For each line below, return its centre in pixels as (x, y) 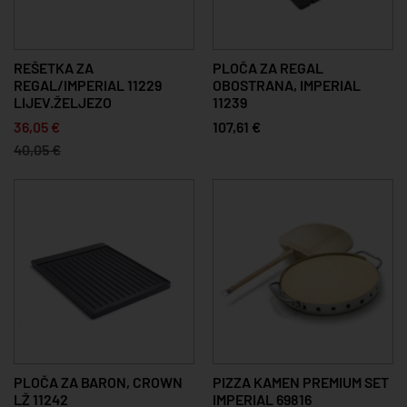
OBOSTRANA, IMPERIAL (287, 84)
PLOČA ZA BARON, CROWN (98, 382)
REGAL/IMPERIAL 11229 (88, 84)
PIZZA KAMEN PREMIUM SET (301, 382)
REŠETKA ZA (54, 67)
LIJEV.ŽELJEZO (63, 102)
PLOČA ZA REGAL (268, 67)
